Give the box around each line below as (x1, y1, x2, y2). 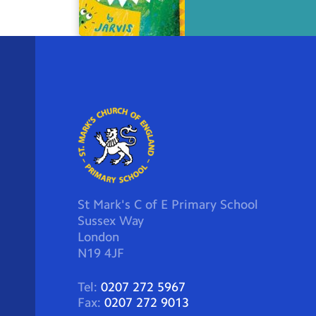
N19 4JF (78, 245, 124, 261)
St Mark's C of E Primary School (78, 196, 258, 212)
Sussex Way (78, 212, 144, 229)
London (78, 229, 119, 245)
